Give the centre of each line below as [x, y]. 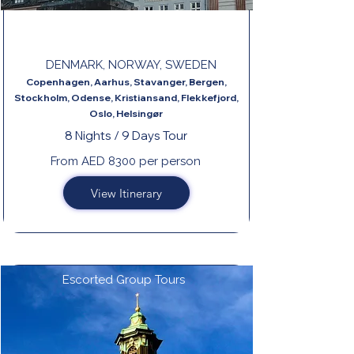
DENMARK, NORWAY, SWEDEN [131, 65]
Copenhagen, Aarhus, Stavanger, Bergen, [126, 82]
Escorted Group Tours [124, 280]
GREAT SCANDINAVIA [121, 28]
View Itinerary [126, 193]
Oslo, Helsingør [126, 113]
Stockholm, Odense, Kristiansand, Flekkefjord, [126, 98]
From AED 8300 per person [126, 161]
